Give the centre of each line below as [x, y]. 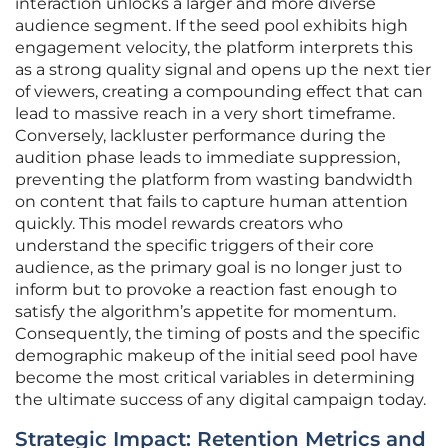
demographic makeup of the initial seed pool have [216, 356]
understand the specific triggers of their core [194, 246]
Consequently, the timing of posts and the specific [217, 334]
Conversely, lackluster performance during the [200, 136]
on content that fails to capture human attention [211, 202]
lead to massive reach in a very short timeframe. [205, 114]
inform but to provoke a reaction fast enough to [206, 290]
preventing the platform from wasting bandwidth [214, 180]
